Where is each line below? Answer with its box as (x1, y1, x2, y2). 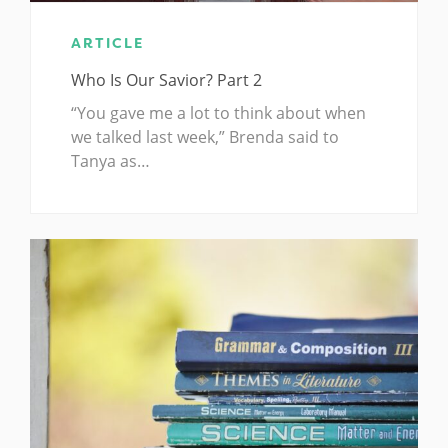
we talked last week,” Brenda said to (71, 126, 339, 149)
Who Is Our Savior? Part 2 (71, 69, 262, 92)
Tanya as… (71, 150, 150, 173)
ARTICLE (71, 34, 144, 53)
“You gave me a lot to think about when (71, 102, 366, 125)
